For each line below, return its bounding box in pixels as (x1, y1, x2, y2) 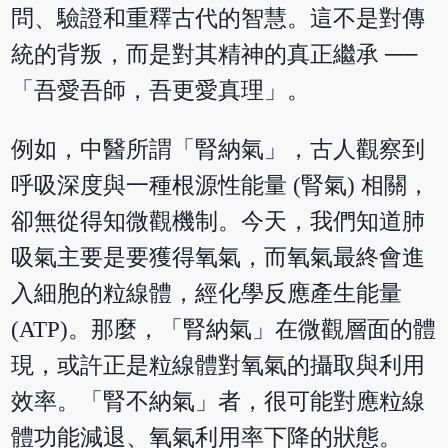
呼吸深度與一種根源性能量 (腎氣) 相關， (11, 172, 431, 198)
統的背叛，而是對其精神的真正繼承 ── (11, 41, 418, 67)
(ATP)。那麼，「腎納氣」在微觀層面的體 (11, 316, 437, 342)
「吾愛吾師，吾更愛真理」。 (11, 77, 311, 103)
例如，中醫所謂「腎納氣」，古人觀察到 (11, 136, 426, 162)
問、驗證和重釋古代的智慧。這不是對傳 (11, 5, 426, 31)
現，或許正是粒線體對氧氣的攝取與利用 (11, 352, 426, 378)
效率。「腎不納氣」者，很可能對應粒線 (11, 388, 426, 414)
